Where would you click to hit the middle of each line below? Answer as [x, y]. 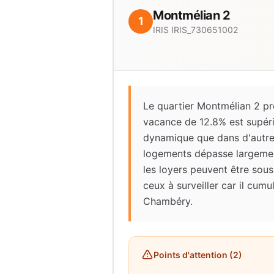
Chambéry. [168, 201]
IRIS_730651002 [205, 30]
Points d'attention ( [193, 255]
